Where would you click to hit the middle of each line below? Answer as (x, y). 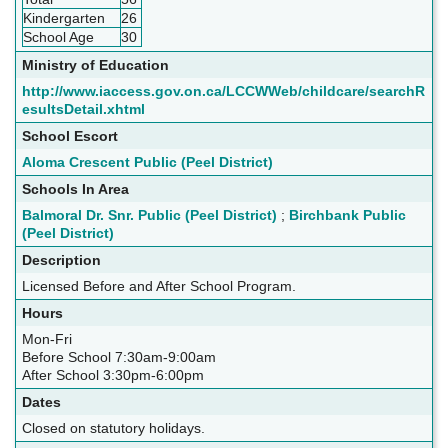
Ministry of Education (95, 65)
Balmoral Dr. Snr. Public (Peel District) (149, 215)
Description (61, 260)
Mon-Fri (49, 339)
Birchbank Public (347, 215)
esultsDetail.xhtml (83, 109)
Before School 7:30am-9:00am (121, 357)
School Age (58, 37)
